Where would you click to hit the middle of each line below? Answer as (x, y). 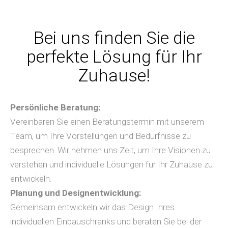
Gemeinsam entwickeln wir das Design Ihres (92, 207)
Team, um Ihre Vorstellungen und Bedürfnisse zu (101, 136)
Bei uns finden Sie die (114, 38)
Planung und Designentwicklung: (76, 193)
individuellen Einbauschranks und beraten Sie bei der (106, 221)
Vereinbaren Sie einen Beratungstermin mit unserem (107, 122)
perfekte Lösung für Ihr (114, 56)
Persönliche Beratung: (55, 107)
